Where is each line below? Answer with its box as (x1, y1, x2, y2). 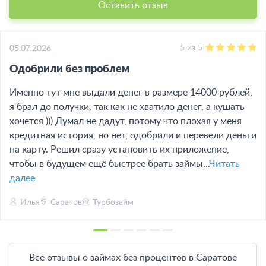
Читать (209, 159, 240, 169)
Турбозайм (93, 198, 134, 207)
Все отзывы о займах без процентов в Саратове (29, 252, 237, 262)
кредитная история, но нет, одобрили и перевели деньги (9, 130, 256, 140)
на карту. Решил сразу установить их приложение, (9, 144, 229, 154)
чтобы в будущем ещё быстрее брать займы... (9, 159, 209, 169)
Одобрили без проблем (9, 64, 129, 75)
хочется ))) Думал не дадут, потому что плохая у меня (9, 116, 242, 126)
